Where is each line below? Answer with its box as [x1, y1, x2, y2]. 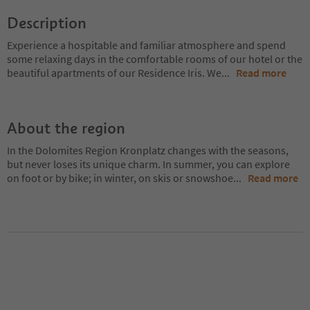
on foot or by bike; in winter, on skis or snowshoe [7, 170, 233, 185]
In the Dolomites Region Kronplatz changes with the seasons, [7, 143, 289, 157]
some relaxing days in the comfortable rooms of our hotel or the [7, 51, 302, 66]
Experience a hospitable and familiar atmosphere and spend [7, 37, 286, 52]
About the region [7, 118, 125, 138]
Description [7, 12, 86, 33]
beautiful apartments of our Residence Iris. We [7, 65, 221, 80]
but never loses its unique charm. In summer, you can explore [7, 156, 290, 171]
